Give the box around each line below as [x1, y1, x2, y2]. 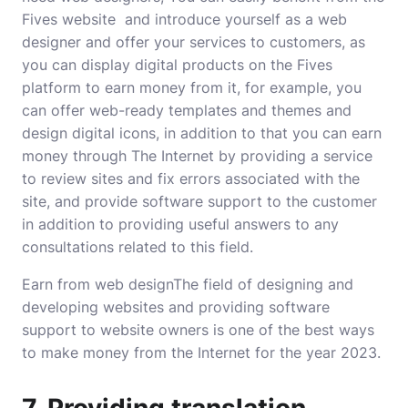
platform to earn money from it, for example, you [22, 78, 362, 97]
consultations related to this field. [22, 238, 253, 256]
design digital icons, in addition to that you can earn [22, 124, 382, 142]
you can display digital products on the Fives [22, 56, 332, 74]
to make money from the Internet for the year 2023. [22, 343, 381, 362]
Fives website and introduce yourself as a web [22, 10, 347, 28]
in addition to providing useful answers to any [22, 215, 339, 233]
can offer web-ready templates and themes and [22, 101, 352, 119]
